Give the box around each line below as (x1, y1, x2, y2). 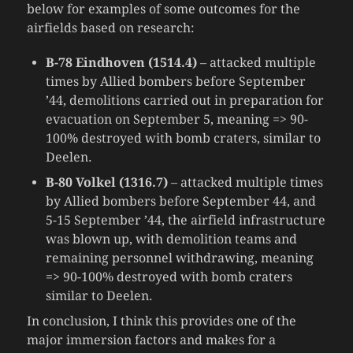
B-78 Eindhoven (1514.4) (45, 54, 197, 70)
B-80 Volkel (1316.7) (45, 174, 168, 190)
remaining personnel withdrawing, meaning (45, 250, 314, 266)
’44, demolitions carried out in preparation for (45, 92, 324, 108)
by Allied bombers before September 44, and (45, 193, 316, 209)
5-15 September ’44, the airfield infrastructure (45, 212, 325, 228)
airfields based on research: (26, 20, 195, 35)
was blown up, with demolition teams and (45, 231, 297, 247)
